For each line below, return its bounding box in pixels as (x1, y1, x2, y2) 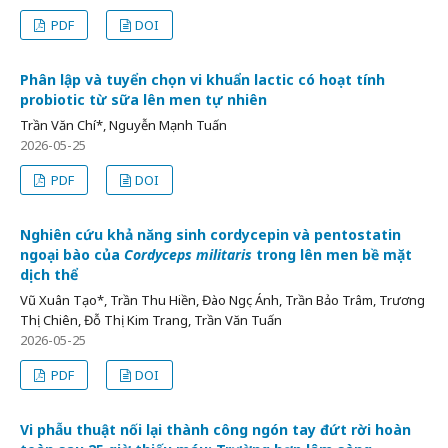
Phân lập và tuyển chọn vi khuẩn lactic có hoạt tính (20, 70, 385, 89)
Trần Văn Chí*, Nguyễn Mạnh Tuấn (20, 116, 227, 134)
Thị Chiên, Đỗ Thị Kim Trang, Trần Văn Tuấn (20, 311, 282, 329)
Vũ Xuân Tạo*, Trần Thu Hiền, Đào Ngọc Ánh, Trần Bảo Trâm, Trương (20, 291, 425, 309)
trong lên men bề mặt (252, 245, 412, 264)
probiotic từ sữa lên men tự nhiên (20, 90, 267, 109)
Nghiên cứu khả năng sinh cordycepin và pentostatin (20, 225, 401, 244)
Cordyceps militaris (124, 245, 252, 264)
